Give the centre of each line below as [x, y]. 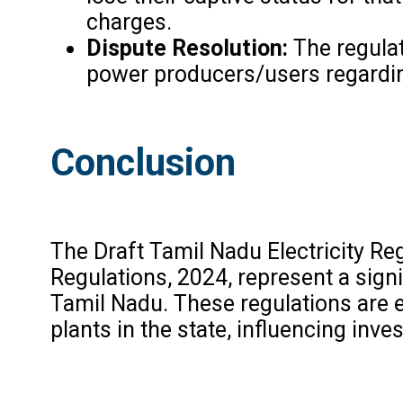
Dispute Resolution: [187, 48]
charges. [129, 22]
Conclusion [143, 163]
